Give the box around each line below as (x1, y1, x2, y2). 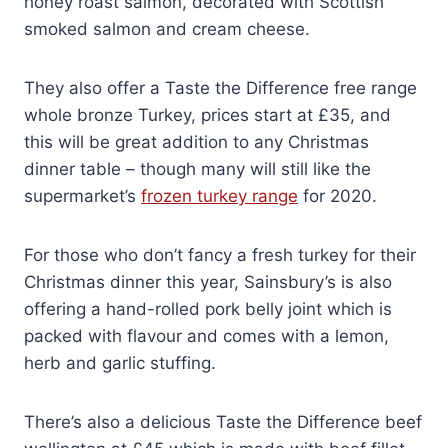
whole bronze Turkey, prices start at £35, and (24, 105, 391, 126)
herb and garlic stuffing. (24, 353, 216, 374)
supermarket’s (24, 186, 141, 207)
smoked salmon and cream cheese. (24, 19, 310, 40)
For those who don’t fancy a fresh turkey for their (24, 245, 416, 266)
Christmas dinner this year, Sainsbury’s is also (24, 272, 392, 293)
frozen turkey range (141, 186, 298, 207)
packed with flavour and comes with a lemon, (24, 326, 389, 347)
